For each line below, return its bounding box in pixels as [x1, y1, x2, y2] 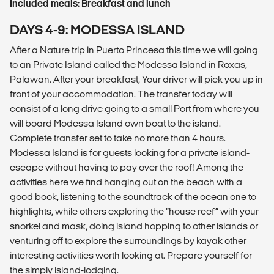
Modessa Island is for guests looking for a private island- [10, 147, 250, 158]
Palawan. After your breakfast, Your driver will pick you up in [10, 74, 263, 85]
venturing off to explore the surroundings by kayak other [10, 235, 246, 246]
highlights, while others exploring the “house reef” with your [10, 206, 259, 217]
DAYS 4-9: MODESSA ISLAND [10, 23, 185, 37]
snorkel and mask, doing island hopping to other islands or [10, 221, 258, 232]
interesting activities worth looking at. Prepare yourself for [10, 250, 252, 261]
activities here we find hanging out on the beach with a [10, 177, 242, 188]
